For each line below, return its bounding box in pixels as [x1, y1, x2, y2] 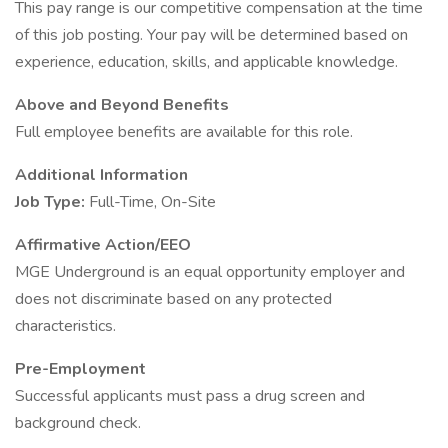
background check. [15, 412, 141, 434]
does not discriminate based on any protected [15, 288, 332, 310]
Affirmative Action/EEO [15, 234, 191, 256]
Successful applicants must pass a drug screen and [15, 385, 365, 407]
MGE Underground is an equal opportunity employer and [15, 261, 405, 283]
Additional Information [15, 164, 188, 186]
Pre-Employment [15, 358, 146, 380]
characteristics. [15, 315, 116, 337]
